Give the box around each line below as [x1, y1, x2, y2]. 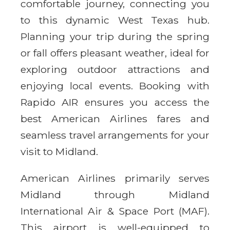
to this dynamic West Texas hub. [21, 13, 209, 26]
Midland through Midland [21, 188, 209, 201]
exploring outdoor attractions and [21, 63, 209, 75]
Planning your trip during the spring [21, 30, 209, 43]
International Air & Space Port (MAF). [21, 204, 209, 217]
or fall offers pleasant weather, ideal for [21, 46, 209, 59]
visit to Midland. [21, 145, 98, 158]
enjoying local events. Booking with [21, 79, 209, 92]
